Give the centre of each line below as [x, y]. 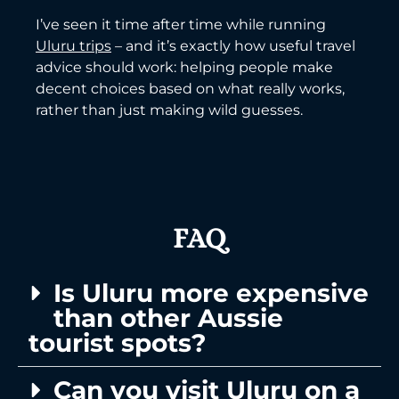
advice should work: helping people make [184, 68]
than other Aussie [168, 318]
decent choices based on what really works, [190, 89]
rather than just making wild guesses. [169, 110]
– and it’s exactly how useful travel [233, 46]
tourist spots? [118, 342]
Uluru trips [73, 46]
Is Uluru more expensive [211, 293]
